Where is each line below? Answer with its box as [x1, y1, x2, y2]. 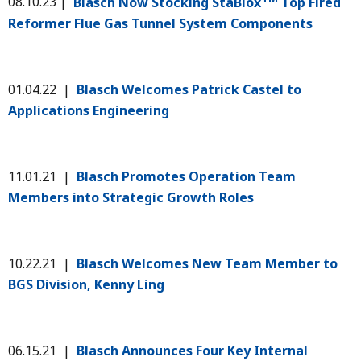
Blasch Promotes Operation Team [77, 167, 296, 185]
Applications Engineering [8, 101, 169, 119]
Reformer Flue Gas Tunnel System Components [8, 14, 313, 32]
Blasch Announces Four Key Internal [77, 341, 308, 359]
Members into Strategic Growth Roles [8, 188, 254, 206]
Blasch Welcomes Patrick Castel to [77, 80, 301, 98]
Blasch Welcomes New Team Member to [77, 254, 338, 272]
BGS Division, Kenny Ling [8, 275, 164, 293]
